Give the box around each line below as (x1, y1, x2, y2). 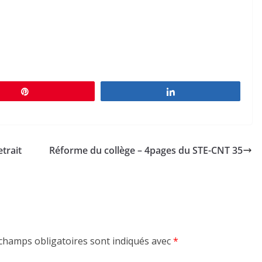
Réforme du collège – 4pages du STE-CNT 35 (49, 143, 243, 157)
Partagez (182, 87, 213, 95)
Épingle (37, 87, 63, 95)
